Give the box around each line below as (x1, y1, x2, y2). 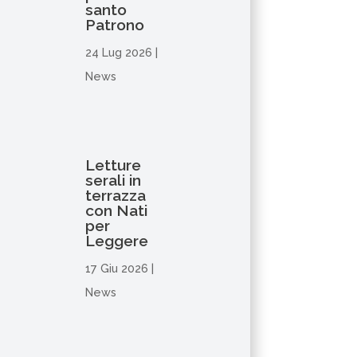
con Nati (85, 202, 148, 220)
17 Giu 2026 (85, 261, 149, 276)
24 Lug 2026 (85, 45, 153, 59)
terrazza (85, 186, 147, 205)
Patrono (85, 15, 145, 33)
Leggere (85, 232, 149, 250)
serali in (85, 171, 142, 190)
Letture (85, 156, 142, 175)
